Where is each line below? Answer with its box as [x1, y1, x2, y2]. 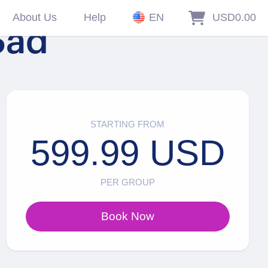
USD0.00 [212, 11, 256, 23]
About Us [12, 11, 57, 23]
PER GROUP [100, 177, 155, 188]
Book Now [100, 210, 154, 223]
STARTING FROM [90, 119, 165, 130]
